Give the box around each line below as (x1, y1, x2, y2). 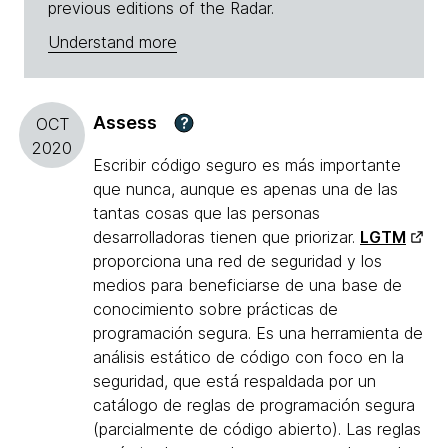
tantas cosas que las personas (93, 203, 320, 224)
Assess (93, 112, 157, 134)
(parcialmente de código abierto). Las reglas (93, 419, 421, 440)
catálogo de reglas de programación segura (93, 395, 415, 416)
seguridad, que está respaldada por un (93, 371, 376, 392)
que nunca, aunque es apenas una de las (93, 179, 398, 200)
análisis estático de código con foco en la (93, 347, 404, 368)
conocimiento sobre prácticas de (93, 299, 338, 320)
